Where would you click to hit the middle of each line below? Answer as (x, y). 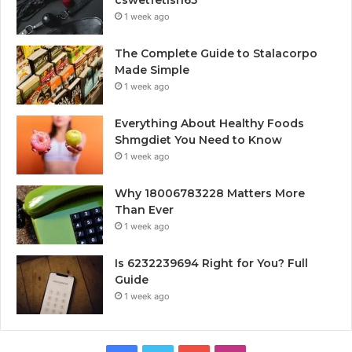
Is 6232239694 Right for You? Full (211, 263)
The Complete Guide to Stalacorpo (216, 53)
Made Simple (152, 70)
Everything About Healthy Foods (209, 123)
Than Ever (144, 209)
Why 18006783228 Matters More (210, 193)
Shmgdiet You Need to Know (198, 139)
